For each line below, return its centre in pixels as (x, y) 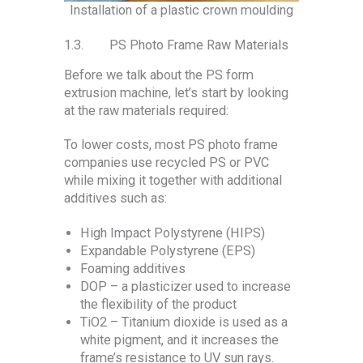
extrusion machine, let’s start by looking (176, 92)
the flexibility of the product (158, 304)
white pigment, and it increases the (179, 340)
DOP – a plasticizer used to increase (186, 286)
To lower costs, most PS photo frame (171, 145)
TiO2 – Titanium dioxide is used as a (184, 322)
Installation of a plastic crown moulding (181, 11)
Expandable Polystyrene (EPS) (168, 250)
